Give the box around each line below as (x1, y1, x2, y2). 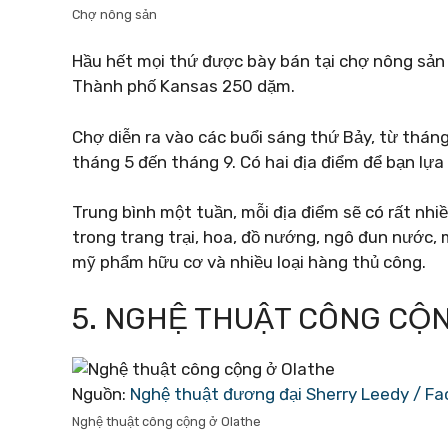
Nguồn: (72, 383, 130, 404)
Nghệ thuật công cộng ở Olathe (72, 413, 261, 429)
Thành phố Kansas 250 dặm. (72, 76, 295, 96)
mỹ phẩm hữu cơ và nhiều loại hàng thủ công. (72, 252, 426, 272)
